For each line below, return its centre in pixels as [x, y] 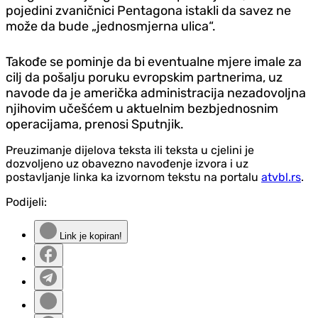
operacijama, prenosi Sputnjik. [95, 124]
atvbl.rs [281, 177]
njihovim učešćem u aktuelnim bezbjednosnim [142, 108]
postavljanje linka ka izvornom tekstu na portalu [133, 177]
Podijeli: [26, 202]
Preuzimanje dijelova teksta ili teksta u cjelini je [130, 150]
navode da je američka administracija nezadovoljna [156, 93]
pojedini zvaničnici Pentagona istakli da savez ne [148, 10]
